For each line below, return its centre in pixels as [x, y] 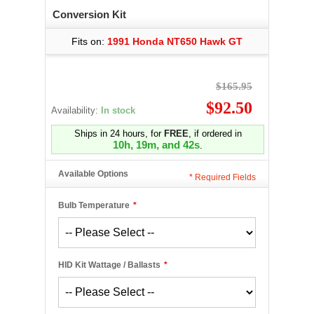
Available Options [93, 174]
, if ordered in [215, 134]
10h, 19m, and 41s [156, 145]
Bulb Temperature [94, 205]
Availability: [76, 110]
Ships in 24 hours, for [119, 134]
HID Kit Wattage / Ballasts [109, 265]
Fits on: [89, 41]
